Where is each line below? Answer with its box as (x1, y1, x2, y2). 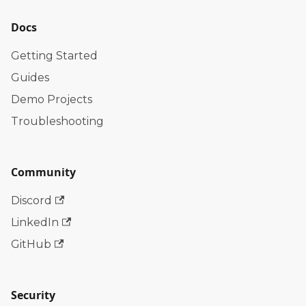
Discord (11, 194, 52, 207)
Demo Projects (11, 93, 92, 106)
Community (11, 165, 76, 180)
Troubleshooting (11, 115, 104, 128)
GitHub (11, 238, 51, 251)
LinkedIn (11, 216, 59, 229)
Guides (11, 71, 49, 84)
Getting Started (11, 49, 98, 62)
